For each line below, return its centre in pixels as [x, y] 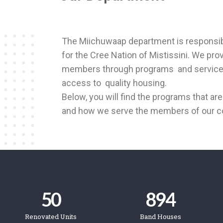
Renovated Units [51, 217]
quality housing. [136, 83]
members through [98, 69]
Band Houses [160, 217]
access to [82, 83]
